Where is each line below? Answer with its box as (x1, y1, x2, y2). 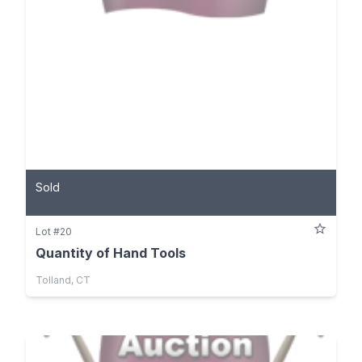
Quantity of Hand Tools (36, 244, 186, 261)
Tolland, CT (36, 273, 90, 286)
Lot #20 (36, 225, 72, 238)
